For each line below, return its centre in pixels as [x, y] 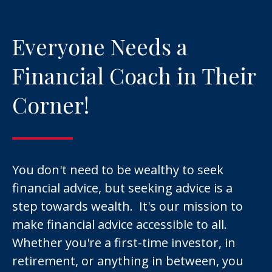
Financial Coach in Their [134, 76]
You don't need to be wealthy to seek [118, 170]
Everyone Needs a [100, 46]
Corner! [51, 105]
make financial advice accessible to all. [120, 225]
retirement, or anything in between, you [128, 261]
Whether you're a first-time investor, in [124, 243]
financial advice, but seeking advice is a [122, 188]
